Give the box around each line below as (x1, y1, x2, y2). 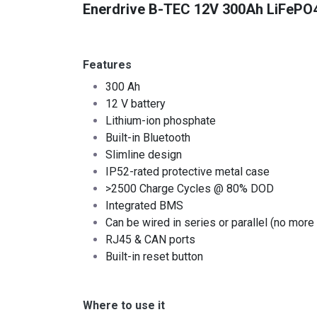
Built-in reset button (105, 250, 203, 264)
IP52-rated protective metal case (105, 165, 270, 179)
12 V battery (105, 97, 166, 111)
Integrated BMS (105, 199, 183, 213)
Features (83, 58, 132, 72)
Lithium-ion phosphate (105, 114, 216, 128)
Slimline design (105, 148, 185, 162)
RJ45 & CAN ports (105, 233, 195, 247)
